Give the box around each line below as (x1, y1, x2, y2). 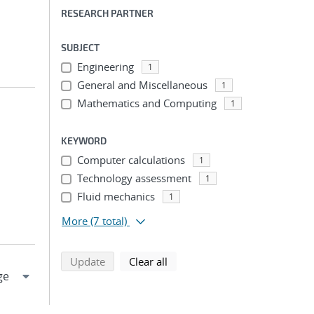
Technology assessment (76, 171, 191, 185)
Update (70, 254, 105, 268)
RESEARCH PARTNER (61, 7, 153, 19)
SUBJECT (61, 41, 100, 53)
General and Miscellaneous (76, 78, 207, 92)
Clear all (129, 254, 168, 268)
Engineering (76, 60, 134, 74)
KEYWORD (61, 135, 107, 146)
